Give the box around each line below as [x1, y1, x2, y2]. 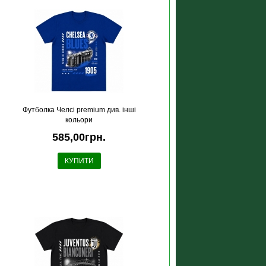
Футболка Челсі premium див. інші [22, 106, 136, 114]
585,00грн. [52, 131, 106, 143]
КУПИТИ [64, 157, 94, 165]
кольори [65, 116, 93, 124]
